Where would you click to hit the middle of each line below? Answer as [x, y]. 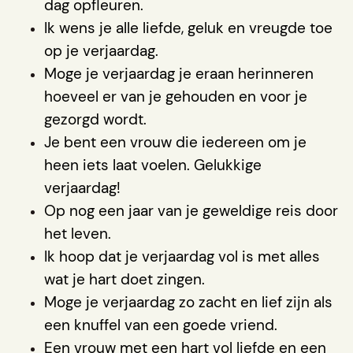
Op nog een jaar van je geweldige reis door [191, 210]
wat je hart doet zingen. [124, 279]
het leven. [78, 233]
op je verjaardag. [101, 50]
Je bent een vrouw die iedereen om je [175, 142]
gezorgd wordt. [95, 119]
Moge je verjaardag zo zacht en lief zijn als [188, 302]
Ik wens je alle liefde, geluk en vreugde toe [188, 28]
